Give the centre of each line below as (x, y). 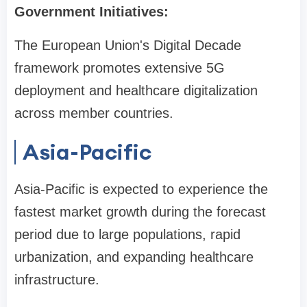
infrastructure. (57, 280)
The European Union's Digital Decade (128, 45)
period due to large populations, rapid (127, 234)
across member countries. (94, 113)
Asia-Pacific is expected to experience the (141, 189)
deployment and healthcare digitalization (136, 90)
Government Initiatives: (91, 12)
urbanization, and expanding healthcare (134, 257)
